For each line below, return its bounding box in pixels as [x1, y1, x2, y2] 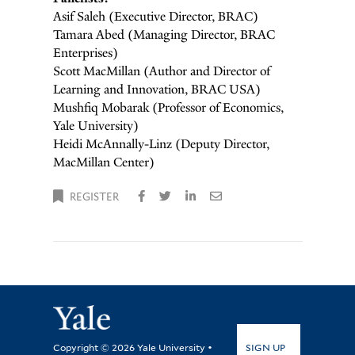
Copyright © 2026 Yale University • [52, 341, 212, 353]
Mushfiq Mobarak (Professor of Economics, [52, 98, 284, 116]
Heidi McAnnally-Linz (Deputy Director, [52, 135, 269, 152]
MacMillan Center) [52, 153, 155, 170]
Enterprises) [52, 44, 118, 61]
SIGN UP [246, 341, 286, 353]
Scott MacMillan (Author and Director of [52, 62, 270, 79]
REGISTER [69, 190, 119, 203]
